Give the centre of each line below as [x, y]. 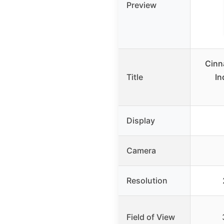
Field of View [151, 217]
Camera [141, 151]
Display [141, 121]
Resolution [147, 181]
